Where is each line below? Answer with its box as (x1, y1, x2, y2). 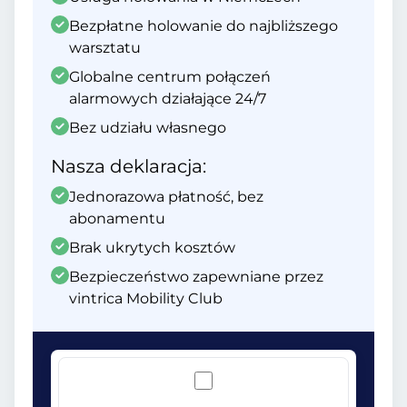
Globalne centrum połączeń (69, 68, 271, 85)
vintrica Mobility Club (69, 290, 223, 307)
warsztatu (69, 39, 141, 56)
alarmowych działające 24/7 (69, 90, 266, 107)
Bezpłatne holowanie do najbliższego (69, 17, 338, 35)
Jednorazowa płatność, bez (69, 188, 263, 205)
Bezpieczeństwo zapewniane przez (69, 268, 323, 285)
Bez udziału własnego (69, 119, 226, 136)
